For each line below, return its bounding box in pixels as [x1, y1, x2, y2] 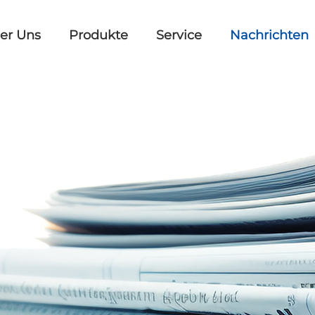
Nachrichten [230, 27, 309, 43]
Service [156, 27, 202, 43]
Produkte [69, 27, 129, 43]
